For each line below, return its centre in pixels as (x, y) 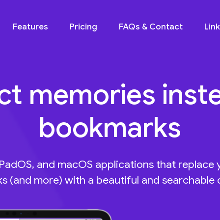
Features (31, 27)
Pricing (84, 27)
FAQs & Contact (151, 27)
